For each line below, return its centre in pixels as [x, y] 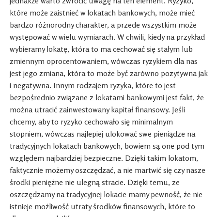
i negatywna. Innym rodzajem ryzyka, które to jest [93, 85]
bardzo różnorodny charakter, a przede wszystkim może [103, 25]
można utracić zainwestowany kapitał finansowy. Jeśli [97, 110]
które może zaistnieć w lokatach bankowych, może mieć [102, 13]
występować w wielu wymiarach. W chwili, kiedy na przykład [107, 37]
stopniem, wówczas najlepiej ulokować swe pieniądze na [102, 134]
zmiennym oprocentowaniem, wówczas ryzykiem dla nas [104, 61]
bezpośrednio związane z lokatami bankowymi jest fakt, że [107, 98]
